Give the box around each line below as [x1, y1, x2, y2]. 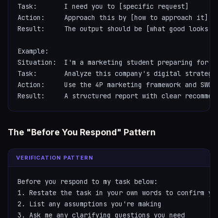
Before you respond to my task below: [18, 177, 158, 186]
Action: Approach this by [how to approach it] [18, 13, 209, 22]
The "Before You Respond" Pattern [8, 127, 156, 137]
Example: [18, 46, 49, 55]
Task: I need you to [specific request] [18, 1, 189, 11]
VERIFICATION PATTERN [16, 154, 93, 161]
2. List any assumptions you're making [18, 200, 162, 209]
